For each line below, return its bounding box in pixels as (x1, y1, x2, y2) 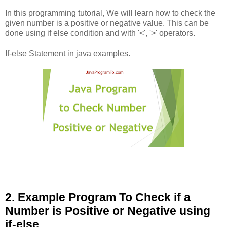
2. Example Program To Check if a (5, 190, 191, 204)
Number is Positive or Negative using (5, 204, 210, 217)
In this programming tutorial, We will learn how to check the (5, 8, 215, 17)
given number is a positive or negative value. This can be (5, 18, 209, 27)
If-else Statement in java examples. (5, 49, 130, 58)
